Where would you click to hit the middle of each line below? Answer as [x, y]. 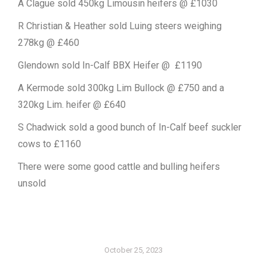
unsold [32, 183]
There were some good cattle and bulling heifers [119, 167]
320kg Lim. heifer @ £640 [72, 105]
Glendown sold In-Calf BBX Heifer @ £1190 [110, 65]
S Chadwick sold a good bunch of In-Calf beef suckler [130, 127]
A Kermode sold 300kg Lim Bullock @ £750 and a [121, 88]
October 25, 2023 [133, 250]
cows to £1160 [49, 144]
